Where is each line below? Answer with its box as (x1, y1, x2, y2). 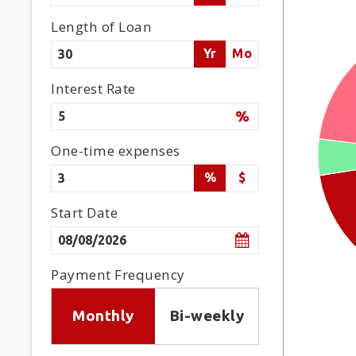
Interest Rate (51, 79, 136, 99)
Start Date (51, 203, 118, 222)
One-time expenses (51, 141, 180, 161)
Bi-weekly (168, 307, 245, 325)
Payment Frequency (51, 265, 185, 284)
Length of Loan (51, 17, 153, 37)
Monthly (72, 307, 134, 325)
